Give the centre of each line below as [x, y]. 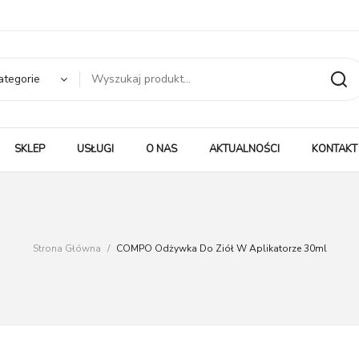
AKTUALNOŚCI [244, 149]
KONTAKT [335, 149]
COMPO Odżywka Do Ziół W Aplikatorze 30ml [220, 248]
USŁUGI [95, 149]
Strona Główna [67, 248]
